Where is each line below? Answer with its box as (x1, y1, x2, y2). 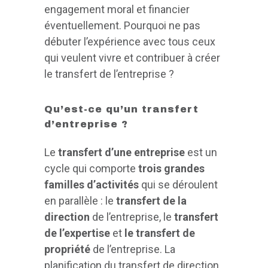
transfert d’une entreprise (58, 146, 185, 159)
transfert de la (116, 194, 187, 208)
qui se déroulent (139, 178, 218, 191)
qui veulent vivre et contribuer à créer (44, 51, 220, 65)
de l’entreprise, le (90, 211, 174, 224)
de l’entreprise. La (90, 243, 175, 256)
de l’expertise (44, 227, 110, 240)
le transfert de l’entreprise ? (44, 68, 174, 81)
